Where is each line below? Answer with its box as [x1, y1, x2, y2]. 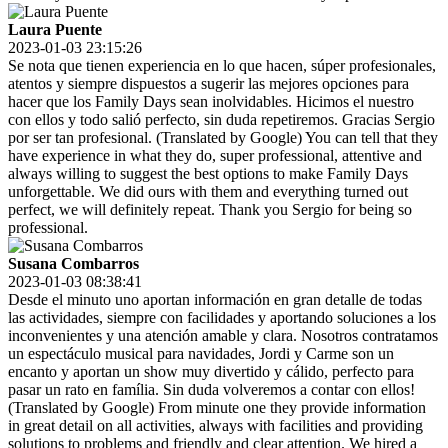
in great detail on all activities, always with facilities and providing [8, 417, 423, 435]
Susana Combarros [8, 255, 139, 273]
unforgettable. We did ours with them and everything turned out [8, 183, 408, 201]
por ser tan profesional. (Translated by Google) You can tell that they [8, 129, 438, 147]
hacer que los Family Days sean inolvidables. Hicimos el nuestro [8, 93, 414, 111]
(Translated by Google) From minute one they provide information [8, 399, 426, 417]
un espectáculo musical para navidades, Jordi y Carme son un [8, 345, 394, 363]
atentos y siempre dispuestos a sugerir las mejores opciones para [8, 75, 409, 93]
